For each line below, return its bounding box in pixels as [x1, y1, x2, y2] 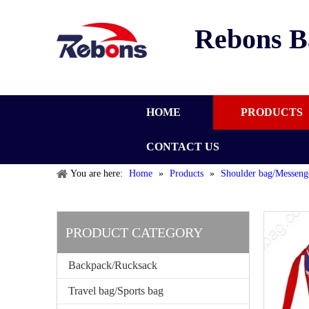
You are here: [70, 168, 123, 179]
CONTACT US [146, 141, 219, 153]
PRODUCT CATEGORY [66, 225, 203, 241]
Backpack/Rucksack [68, 259, 157, 272]
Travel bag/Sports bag [68, 285, 163, 297]
